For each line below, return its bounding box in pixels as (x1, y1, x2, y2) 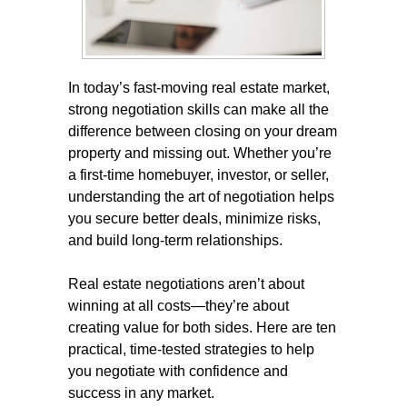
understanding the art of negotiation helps (68, 189, 334, 204)
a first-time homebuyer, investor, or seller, (68, 167, 329, 183)
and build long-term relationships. (68, 233, 283, 248)
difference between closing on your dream (68, 124, 337, 139)
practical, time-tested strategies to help (68, 342, 314, 357)
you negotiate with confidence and (68, 363, 288, 379)
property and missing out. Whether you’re (68, 145, 332, 161)
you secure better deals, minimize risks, (68, 211, 321, 226)
